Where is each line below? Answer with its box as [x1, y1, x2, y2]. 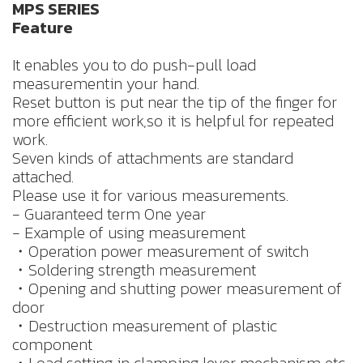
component [12, 332, 92, 357]
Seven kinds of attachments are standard [12, 146, 293, 171]
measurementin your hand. [12, 71, 199, 96]
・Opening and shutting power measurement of [12, 276, 342, 301]
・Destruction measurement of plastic [12, 314, 277, 339]
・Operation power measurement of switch [12, 239, 309, 264]
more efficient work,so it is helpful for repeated [12, 109, 334, 134]
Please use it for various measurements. [12, 183, 288, 208]
